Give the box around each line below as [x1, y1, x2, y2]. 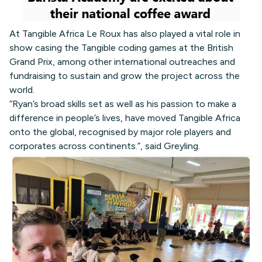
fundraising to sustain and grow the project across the [9, 70, 240, 81]
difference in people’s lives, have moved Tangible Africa [9, 112, 240, 123]
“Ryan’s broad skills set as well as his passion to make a [9, 98, 236, 109]
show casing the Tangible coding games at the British [9, 42, 233, 53]
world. [9, 84, 35, 95]
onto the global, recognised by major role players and [9, 126, 231, 137]
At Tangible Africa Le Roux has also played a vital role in [9, 28, 240, 39]
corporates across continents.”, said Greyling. [9, 140, 200, 151]
